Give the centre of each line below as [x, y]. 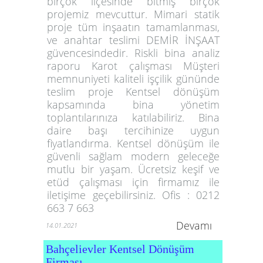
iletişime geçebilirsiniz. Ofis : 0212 [134, 195]
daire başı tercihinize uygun [134, 130]
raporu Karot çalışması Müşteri [134, 65]
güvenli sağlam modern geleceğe [134, 156]
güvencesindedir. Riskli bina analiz [134, 53]
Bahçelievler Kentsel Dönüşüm [120, 249]
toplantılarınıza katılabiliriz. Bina [134, 117]
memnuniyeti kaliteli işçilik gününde [134, 78]
